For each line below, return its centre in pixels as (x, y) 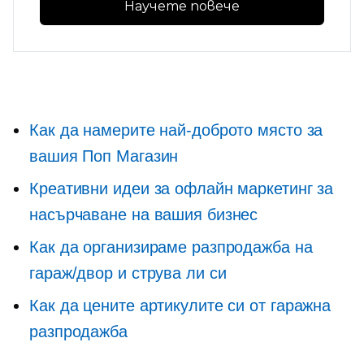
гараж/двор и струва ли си (128, 273)
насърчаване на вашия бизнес (144, 214)
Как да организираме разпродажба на (171, 247)
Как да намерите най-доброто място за (176, 130)
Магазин (145, 156)
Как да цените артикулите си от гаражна (180, 305)
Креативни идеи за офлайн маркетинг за (182, 188)
